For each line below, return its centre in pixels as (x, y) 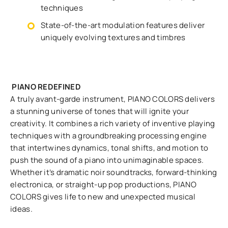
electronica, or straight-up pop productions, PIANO (103, 184)
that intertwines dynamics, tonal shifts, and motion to (109, 148)
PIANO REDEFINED (46, 87)
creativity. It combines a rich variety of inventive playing (113, 123)
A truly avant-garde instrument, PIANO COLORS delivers (112, 99)
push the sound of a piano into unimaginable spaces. (107, 160)
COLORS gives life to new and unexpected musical (103, 197)
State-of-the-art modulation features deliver (123, 25)
